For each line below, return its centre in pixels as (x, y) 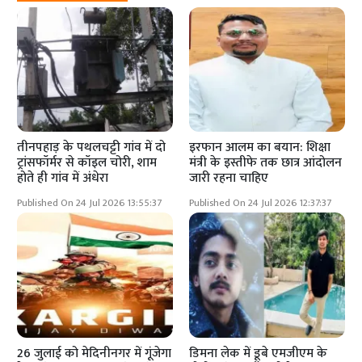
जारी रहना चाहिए (229, 179)
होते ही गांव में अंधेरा (63, 179)
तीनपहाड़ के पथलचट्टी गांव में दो (92, 148)
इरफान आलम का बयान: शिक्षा (260, 148)
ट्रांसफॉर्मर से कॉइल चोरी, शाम (87, 163)
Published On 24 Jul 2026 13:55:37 (90, 204)
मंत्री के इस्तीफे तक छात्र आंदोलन (265, 163)
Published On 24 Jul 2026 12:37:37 (260, 204)
